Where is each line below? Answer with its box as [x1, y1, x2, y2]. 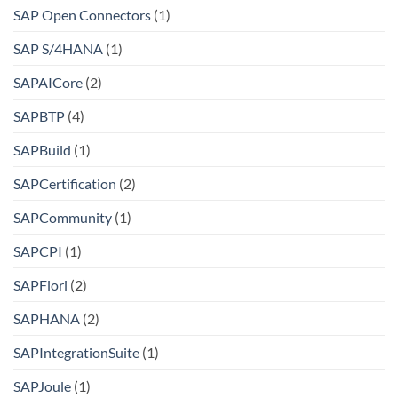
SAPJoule [13, 377, 71, 394]
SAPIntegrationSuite [13, 343, 139, 361]
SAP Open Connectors [13, 5, 151, 23]
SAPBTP [13, 107, 65, 124]
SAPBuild [13, 140, 71, 158]
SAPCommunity [13, 208, 112, 226]
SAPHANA [13, 309, 80, 327]
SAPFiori [13, 275, 68, 293]
